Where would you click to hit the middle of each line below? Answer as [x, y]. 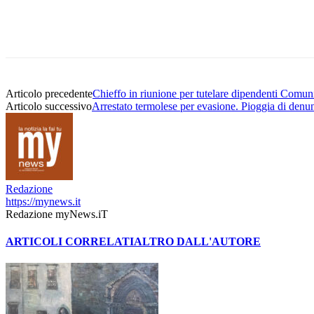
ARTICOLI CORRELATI [70, 242]
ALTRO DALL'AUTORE [197, 242]
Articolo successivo [49, 106]
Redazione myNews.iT [57, 214]
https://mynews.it [43, 201]
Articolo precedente [49, 93]
